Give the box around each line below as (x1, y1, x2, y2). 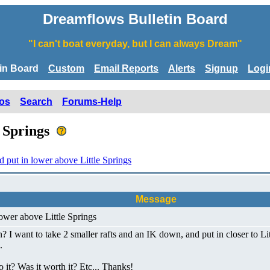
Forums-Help (62, 96, 122, 107)
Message (133, 193, 179, 204)
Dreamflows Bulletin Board (42, 11, 228, 27)
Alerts (168, 63, 195, 74)
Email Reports (94, 63, 159, 74)
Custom (48, 63, 84, 74)
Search (20, 96, 52, 107)
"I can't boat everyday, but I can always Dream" (28, 39, 242, 49)
